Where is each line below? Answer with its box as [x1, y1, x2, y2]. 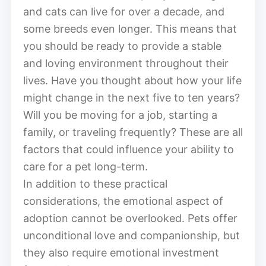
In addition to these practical [23, 177, 167, 190]
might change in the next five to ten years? [23, 91, 240, 104]
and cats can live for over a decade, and [23, 5, 224, 18]
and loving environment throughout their [23, 56, 229, 69]
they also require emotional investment [23, 246, 219, 259]
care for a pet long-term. [23, 160, 148, 173]
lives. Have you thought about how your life [23, 74, 242, 87]
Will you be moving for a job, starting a [23, 108, 217, 121]
